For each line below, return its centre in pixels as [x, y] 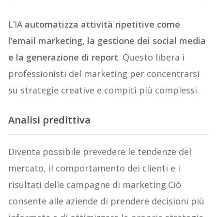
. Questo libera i [152, 57]
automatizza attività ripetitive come [103, 24]
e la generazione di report [63, 57]
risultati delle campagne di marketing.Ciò [95, 185]
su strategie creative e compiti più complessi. [104, 90]
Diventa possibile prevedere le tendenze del [100, 152]
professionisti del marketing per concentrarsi [104, 74]
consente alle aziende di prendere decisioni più [107, 201]
